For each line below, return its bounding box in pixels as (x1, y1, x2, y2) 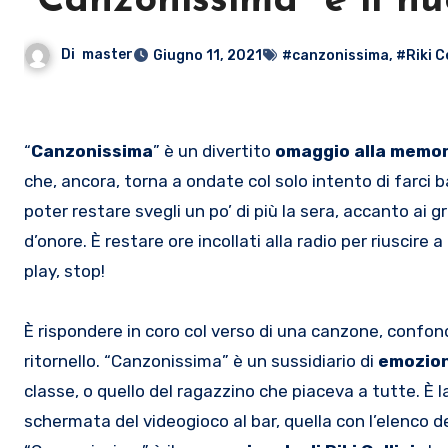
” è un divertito (153, 140, 275, 161)
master (82, 45, 133, 63)
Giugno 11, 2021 (153, 46, 262, 64)
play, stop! (24, 260, 105, 281)
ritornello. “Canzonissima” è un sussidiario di (24, 350, 378, 371)
